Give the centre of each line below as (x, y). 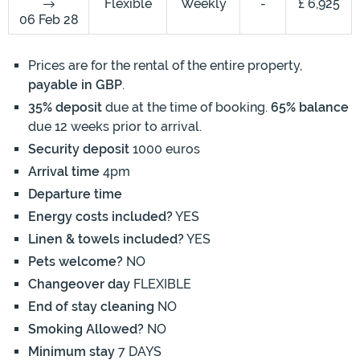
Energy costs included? (100, 217)
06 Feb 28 (49, 20)
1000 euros (165, 149)
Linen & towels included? (106, 239)
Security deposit (79, 149)
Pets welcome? (76, 262)
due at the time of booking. (186, 108)
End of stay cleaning (91, 307)
